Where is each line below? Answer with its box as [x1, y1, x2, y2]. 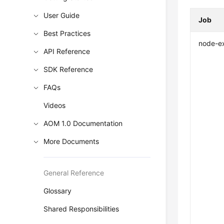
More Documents [43, 137, 99, 145]
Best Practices [43, 29, 91, 37]
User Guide [43, 11, 80, 19]
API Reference [43, 47, 90, 55]
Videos [43, 101, 66, 109]
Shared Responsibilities [43, 204, 119, 213]
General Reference [43, 168, 104, 177]
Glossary [43, 186, 72, 195]
